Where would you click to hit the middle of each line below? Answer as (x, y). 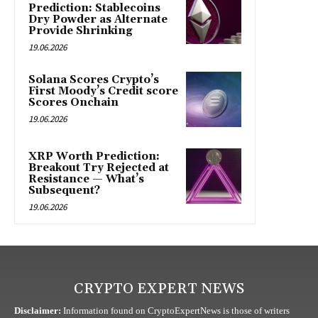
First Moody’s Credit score (103, 92)
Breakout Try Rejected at (99, 168)
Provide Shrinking (81, 31)
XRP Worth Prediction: (94, 157)
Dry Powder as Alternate (98, 20)
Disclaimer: (38, 311)
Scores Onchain (73, 103)
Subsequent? (64, 191)
